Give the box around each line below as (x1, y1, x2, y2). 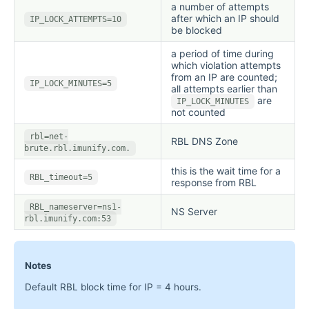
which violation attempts (171, 59, 281, 71)
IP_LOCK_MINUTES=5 (30, 78, 112, 88)
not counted (171, 106, 226, 118)
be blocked (171, 23, 222, 36)
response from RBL (171, 176, 257, 188)
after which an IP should (171, 12, 279, 24)
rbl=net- (30, 131, 68, 141)
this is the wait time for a (171, 164, 281, 177)
